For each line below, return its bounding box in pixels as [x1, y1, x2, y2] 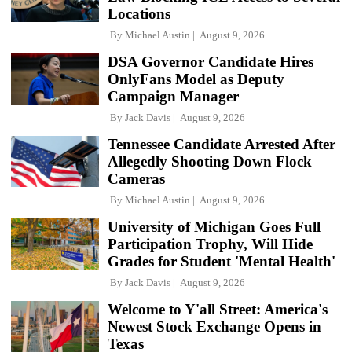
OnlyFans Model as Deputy [108, 70, 284, 87]
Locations [108, 5, 170, 22]
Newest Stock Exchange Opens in [108, 317, 321, 335]
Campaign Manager [108, 87, 239, 104]
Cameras [108, 170, 165, 187]
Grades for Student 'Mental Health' [108, 252, 335, 269]
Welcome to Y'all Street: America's [108, 300, 328, 317]
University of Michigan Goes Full [108, 218, 321, 235]
